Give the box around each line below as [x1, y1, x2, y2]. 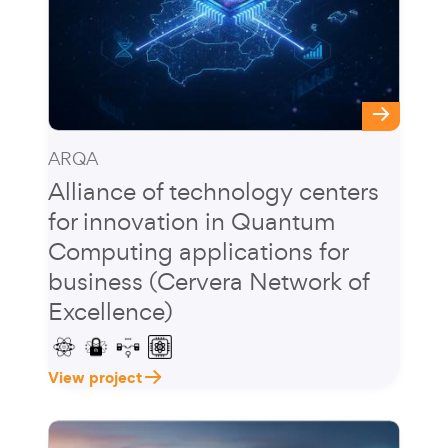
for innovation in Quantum [48, 204, 335, 237]
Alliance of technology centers [48, 174, 379, 207]
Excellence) [48, 294, 173, 327]
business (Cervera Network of [48, 264, 369, 297]
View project [48, 365, 142, 388]
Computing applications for [48, 234, 348, 267]
